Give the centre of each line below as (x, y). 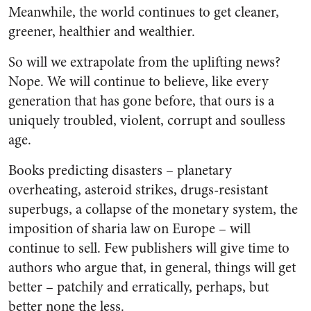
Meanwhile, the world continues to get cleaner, (144, 12)
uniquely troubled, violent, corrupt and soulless (147, 120)
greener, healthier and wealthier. (102, 32)
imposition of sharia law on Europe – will (129, 229)
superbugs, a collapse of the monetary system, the (153, 209)
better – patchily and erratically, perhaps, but (138, 287)
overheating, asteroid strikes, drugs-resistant (138, 190)
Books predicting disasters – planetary (120, 170)
